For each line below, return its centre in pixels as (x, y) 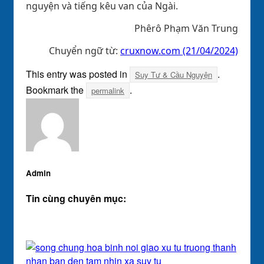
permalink (108, 90)
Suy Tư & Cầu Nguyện (174, 74)
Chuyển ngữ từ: (85, 50)
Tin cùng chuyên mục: (76, 199)
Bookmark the (56, 90)
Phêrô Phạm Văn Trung (186, 28)
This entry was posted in (78, 74)
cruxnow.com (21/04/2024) (179, 50)
